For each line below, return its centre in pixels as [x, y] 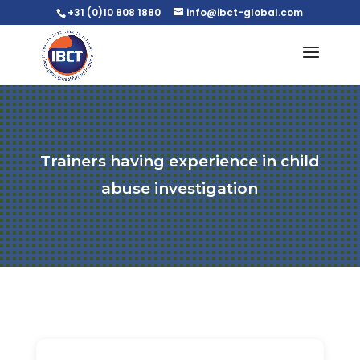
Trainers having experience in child [180, 161]
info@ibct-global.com [245, 12]
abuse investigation [180, 188]
